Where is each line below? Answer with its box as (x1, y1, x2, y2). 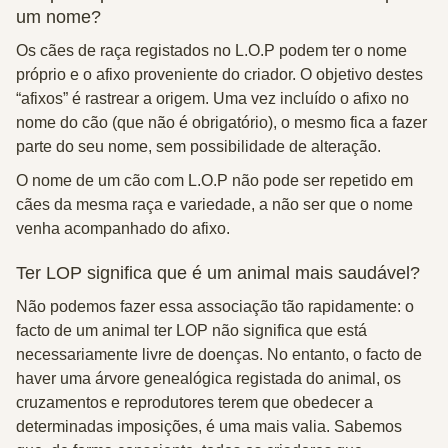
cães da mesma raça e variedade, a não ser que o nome (16, 196, 413, 213)
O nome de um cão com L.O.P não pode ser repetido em (16, 172, 413, 189)
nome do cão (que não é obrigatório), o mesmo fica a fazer (16, 114, 427, 131)
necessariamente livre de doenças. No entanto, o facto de (16, 346, 422, 363)
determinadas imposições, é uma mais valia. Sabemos (16, 418, 402, 435)
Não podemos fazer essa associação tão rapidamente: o (16, 298, 414, 315)
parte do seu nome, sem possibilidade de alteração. (16, 138, 381, 155)
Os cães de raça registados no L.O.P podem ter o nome (16, 42, 407, 59)
